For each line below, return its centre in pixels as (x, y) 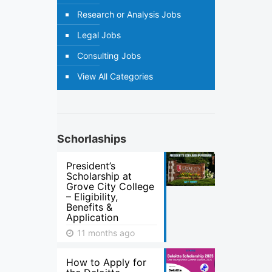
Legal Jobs (99, 35)
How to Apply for (106, 262)
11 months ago (105, 233)
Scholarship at (99, 176)
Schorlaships (92, 139)
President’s (91, 166)
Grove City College (110, 186)
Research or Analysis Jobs (129, 14)
